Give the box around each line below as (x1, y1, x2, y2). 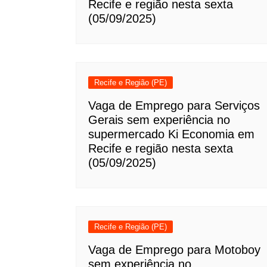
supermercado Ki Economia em (88, 128, 254, 141)
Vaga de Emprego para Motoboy (88, 243, 260, 256)
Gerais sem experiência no (88, 113, 230, 126)
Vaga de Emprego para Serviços (88, 99, 260, 112)
